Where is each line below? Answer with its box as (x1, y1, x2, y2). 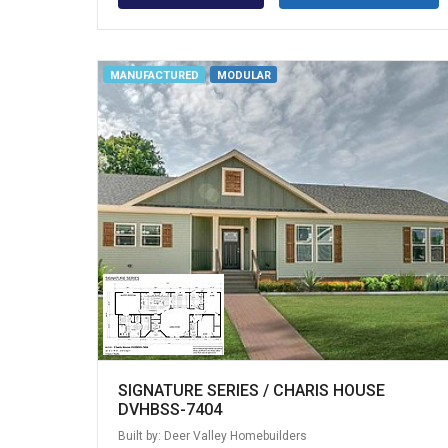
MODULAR (216, 69, 271, 83)
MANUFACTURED (109, 69, 199, 83)
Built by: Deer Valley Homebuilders (118, 428, 307, 443)
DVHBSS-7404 (118, 399, 222, 419)
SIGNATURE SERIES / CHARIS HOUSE (118, 380, 385, 400)
